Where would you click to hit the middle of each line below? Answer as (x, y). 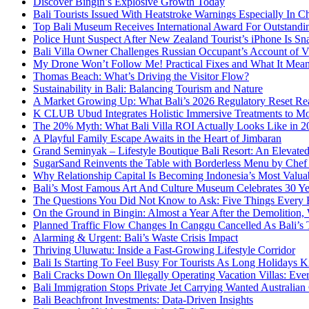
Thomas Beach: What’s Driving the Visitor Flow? (141, 77)
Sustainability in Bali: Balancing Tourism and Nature (148, 89)
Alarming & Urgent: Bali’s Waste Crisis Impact (136, 238)
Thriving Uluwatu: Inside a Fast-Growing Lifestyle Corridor (164, 250)
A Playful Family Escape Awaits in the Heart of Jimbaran (157, 139)
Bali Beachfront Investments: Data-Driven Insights (143, 300)
